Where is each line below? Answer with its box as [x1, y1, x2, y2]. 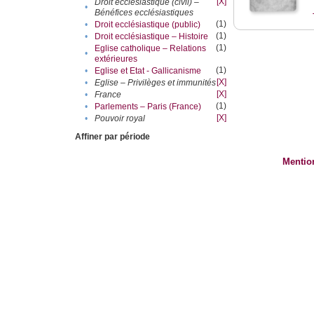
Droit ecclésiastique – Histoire [95, 32, 209, 42]
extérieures [95, 54, 138, 64]
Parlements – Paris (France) [95, 102, 202, 112]
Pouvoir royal [95, 114, 146, 124]
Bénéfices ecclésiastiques [95, 8, 194, 18]
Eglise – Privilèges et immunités [95, 78, 217, 88]
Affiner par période [75, 132, 151, 142]
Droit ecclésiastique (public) [95, 20, 201, 30]
